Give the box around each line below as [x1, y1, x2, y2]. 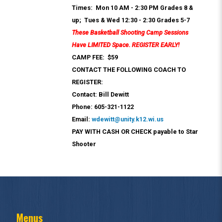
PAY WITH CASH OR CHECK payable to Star [72, 128, 198, 135]
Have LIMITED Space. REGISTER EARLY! [72, 41, 179, 49]
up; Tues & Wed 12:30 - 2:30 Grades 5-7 [72, 16, 190, 24]
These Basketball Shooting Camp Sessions [72, 29, 188, 36]
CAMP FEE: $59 [72, 54, 118, 61]
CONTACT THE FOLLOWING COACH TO [72, 66, 186, 73]
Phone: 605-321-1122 [72, 103, 134, 111]
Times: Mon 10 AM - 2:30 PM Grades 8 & [72, 4, 193, 11]
